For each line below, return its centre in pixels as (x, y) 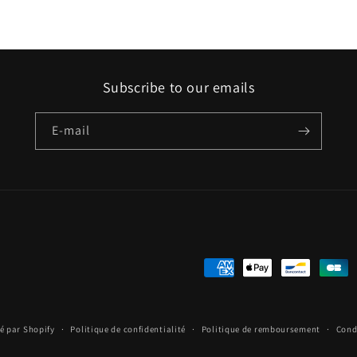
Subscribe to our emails (178, 87)
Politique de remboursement (261, 329)
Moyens (226, 268)
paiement (231, 313)
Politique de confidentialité (128, 329)
